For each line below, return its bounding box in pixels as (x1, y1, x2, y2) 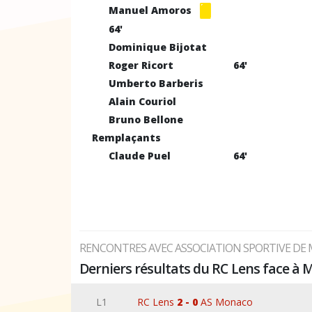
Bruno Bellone (109, 113, 183, 126)
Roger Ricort (109, 58, 173, 72)
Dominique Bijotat (109, 40, 207, 54)
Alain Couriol (109, 95, 176, 108)
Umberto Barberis (109, 77, 203, 90)
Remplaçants (92, 131, 161, 144)
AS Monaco (198, 295, 253, 309)
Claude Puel (109, 149, 171, 162)
